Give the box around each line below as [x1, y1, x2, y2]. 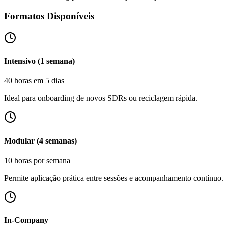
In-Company [4, 216, 48, 225]
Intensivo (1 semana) [4, 56, 75, 66]
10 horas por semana [4, 156, 70, 165]
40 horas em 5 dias [4, 76, 64, 85]
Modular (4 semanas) [4, 136, 77, 145]
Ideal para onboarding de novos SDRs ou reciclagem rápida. [4, 94, 197, 103]
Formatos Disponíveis [4, 11, 94, 22]
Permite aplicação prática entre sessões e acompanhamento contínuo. [4, 173, 223, 182]
